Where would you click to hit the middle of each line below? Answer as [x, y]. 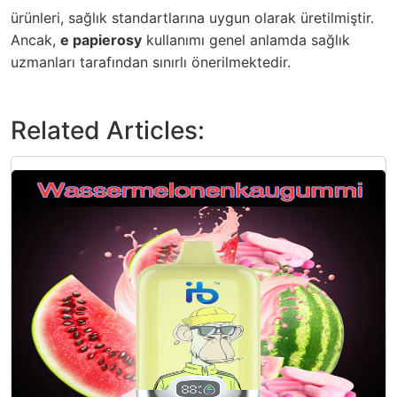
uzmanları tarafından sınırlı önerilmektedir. [151, 62]
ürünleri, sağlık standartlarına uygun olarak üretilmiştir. [192, 17]
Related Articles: [108, 130]
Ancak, [35, 39]
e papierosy [101, 39]
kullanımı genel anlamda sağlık [246, 39]
